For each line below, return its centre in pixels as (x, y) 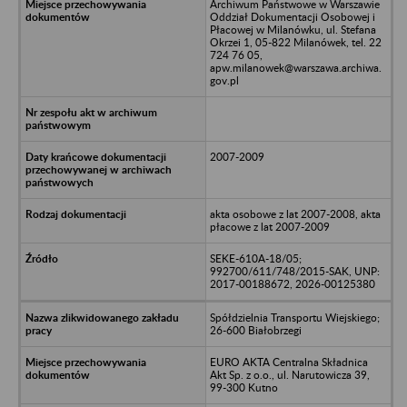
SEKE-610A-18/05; (255, 258)
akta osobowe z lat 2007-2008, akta (295, 213)
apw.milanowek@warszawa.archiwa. (295, 67)
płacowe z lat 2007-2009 (269, 226)
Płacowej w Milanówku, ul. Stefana (293, 29)
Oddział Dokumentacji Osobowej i (292, 16)
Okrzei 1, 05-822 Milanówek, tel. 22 (295, 42)
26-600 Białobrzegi (255, 330)
